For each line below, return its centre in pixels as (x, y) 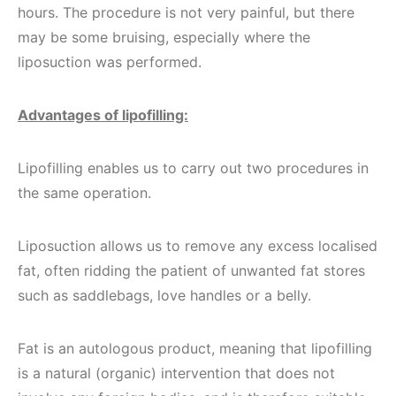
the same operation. (84, 193)
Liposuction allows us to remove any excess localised (198, 246)
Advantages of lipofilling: (103, 115)
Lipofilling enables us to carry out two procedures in (193, 168)
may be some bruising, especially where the (164, 37)
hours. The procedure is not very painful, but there (186, 12)
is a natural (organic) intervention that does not (176, 373)
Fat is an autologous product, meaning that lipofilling (195, 348)
